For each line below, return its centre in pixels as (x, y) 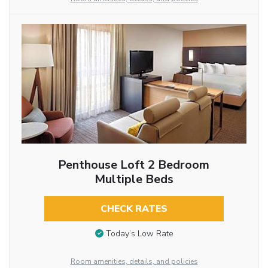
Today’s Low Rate (139, 233)
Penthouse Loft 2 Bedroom (134, 165)
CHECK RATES (134, 209)
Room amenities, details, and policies (134, 262)
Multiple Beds (134, 179)
